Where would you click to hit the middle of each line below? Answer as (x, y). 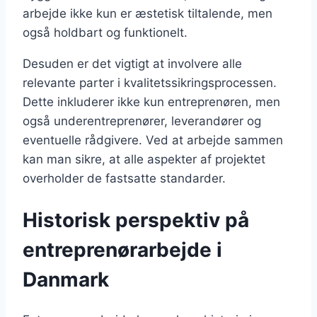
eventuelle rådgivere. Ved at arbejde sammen (153, 140)
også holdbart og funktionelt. (105, 33)
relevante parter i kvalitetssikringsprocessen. (150, 83)
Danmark (66, 279)
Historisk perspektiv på (136, 220)
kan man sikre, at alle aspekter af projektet (144, 160)
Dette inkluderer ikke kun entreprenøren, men (151, 102)
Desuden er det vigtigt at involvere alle (132, 64)
